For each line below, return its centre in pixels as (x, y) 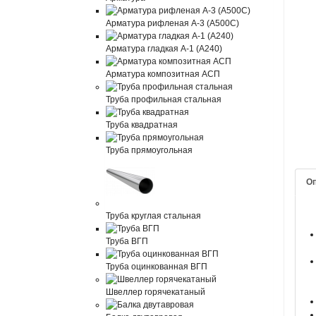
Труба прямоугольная (150, 150)
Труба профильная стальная (164, 99)
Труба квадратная (142, 125)
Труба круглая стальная (154, 216)
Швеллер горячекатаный (156, 292)
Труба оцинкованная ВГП (157, 267)
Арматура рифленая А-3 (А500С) (173, 23)
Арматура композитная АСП (163, 74)
